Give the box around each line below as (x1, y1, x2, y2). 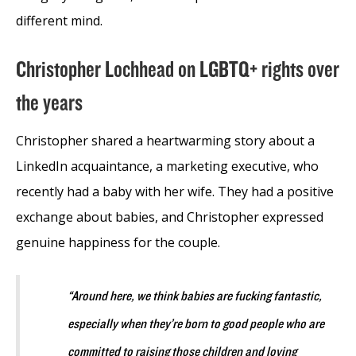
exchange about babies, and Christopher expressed (16, 207, 323, 226)
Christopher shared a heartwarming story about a (16, 131, 315, 149)
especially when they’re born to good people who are (68, 315, 324, 332)
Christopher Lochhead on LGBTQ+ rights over (16, 56, 339, 83)
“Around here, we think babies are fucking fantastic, (68, 288, 322, 304)
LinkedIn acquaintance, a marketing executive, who (16, 157, 319, 175)
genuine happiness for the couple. (16, 233, 220, 251)
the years (16, 90, 83, 116)
